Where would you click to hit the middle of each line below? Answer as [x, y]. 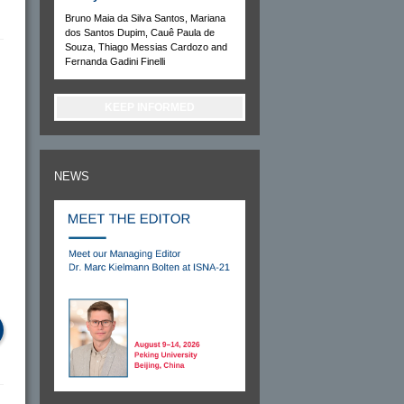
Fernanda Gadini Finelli [115, 61]
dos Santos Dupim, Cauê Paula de [140, 32]
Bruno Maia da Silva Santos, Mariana [145, 18]
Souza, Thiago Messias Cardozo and [146, 46]
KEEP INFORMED [150, 107]
